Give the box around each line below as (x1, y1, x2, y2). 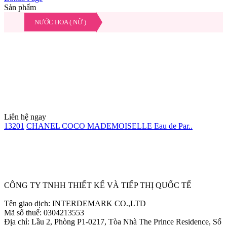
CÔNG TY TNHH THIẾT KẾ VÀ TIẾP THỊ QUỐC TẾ (4, 180, 192, 190)
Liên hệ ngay (4, 112, 46, 121)
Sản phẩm (4, 3, 36, 12)
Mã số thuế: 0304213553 (4, 208, 84, 217)
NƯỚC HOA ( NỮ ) (34, 18, 86, 26)
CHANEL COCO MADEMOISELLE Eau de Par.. (26, 121, 193, 130)
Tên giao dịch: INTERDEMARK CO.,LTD (4, 199, 146, 208)
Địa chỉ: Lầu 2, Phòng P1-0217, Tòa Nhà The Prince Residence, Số (4, 217, 221, 226)
